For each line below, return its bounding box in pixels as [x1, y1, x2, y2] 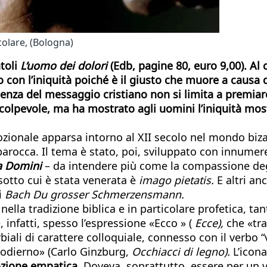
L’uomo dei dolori [20, 58, 107, 73]
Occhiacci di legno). [132, 244, 230, 259]
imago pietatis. [139, 172, 214, 187]
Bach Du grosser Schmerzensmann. [5, 187, 184, 201]
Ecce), [195, 215, 223, 230]
